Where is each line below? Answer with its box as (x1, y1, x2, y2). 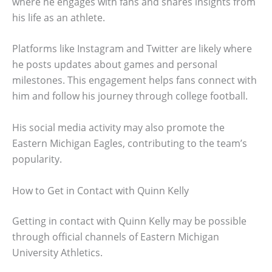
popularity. (12, 152, 62, 166)
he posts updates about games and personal (12, 58, 217, 72)
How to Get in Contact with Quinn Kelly (12, 183, 189, 197)
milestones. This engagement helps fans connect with (12, 73, 257, 87)
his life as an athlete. (12, 10, 105, 24)
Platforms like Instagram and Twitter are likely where (12, 42, 252, 56)
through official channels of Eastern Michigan (12, 229, 219, 243)
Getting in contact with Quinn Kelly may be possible (12, 214, 246, 228)
